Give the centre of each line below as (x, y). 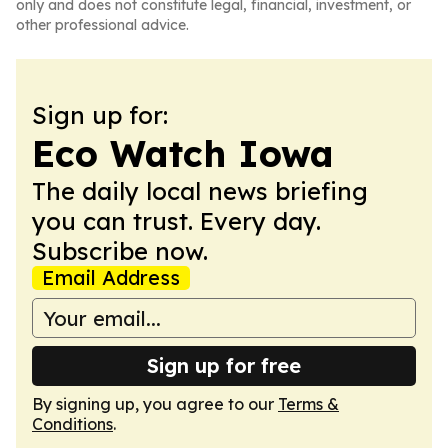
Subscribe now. (120, 251)
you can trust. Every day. (176, 221)
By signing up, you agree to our (155, 404)
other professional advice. (102, 25)
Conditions (72, 424)
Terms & (308, 404)
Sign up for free (224, 365)
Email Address (111, 277)
